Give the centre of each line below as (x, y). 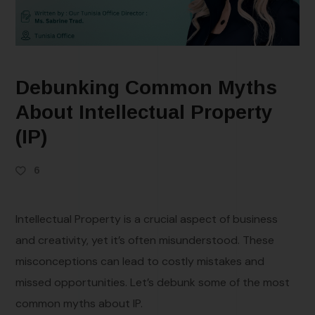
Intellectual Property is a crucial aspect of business (147, 219)
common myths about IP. (79, 303)
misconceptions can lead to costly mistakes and (140, 261)
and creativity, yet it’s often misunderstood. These (145, 240)
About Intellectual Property (144, 112)
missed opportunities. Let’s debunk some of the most (153, 282)
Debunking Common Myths (147, 87)
